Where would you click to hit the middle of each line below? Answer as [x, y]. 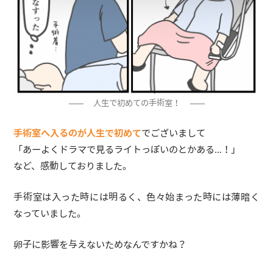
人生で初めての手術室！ [136, 104]
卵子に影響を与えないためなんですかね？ [100, 245]
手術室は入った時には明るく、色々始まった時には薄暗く [136, 198]
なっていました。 [50, 214]
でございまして [174, 134]
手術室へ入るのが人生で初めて [78, 134]
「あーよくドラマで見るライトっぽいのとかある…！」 [127, 150]
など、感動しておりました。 [73, 167]
